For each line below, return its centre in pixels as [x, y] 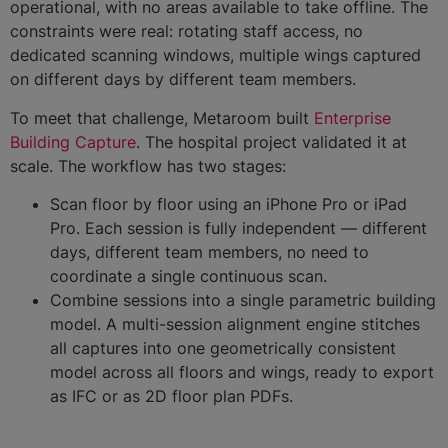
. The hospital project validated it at [271, 141]
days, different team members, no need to [209, 251]
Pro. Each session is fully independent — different [238, 227]
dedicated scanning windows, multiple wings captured [215, 55]
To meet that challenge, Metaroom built [162, 117]
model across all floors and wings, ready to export [242, 371]
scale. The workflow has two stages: [148, 165]
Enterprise [352, 117]
